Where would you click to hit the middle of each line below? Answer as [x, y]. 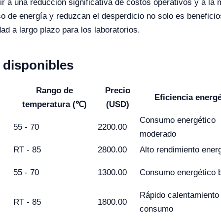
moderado [158, 134]
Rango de [55, 91]
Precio [118, 91]
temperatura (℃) [55, 104]
